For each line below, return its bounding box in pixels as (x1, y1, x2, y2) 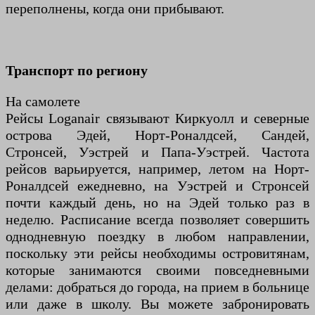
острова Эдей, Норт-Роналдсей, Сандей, (6, 127, 309, 143)
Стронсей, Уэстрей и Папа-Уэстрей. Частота (6, 144, 309, 160)
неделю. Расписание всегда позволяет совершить (6, 212, 309, 228)
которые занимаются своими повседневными (6, 262, 309, 278)
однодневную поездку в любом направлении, (6, 229, 309, 245)
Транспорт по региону (6, 63, 148, 79)
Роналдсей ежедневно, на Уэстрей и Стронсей (6, 178, 309, 194)
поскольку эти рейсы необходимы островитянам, (6, 245, 309, 262)
